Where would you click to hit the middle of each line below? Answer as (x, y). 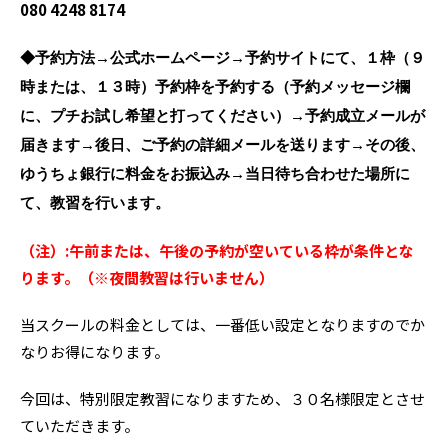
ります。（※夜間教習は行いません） (147, 277)
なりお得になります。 (94, 351)
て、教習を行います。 (95, 203)
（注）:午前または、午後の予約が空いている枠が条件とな (217, 250)
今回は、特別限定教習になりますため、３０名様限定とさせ (222, 398)
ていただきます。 (79, 425)
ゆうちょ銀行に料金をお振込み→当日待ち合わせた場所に (215, 174)
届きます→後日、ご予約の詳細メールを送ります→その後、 (222, 145)
